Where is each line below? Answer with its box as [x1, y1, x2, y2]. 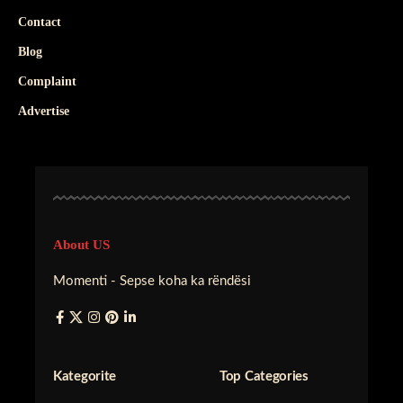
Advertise [18, 104, 69, 119]
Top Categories [219, 370, 309, 384]
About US [53, 237, 110, 253]
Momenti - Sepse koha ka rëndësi [53, 274, 251, 289]
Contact [18, 15, 61, 30]
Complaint [18, 75, 76, 89]
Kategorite [53, 370, 116, 384]
